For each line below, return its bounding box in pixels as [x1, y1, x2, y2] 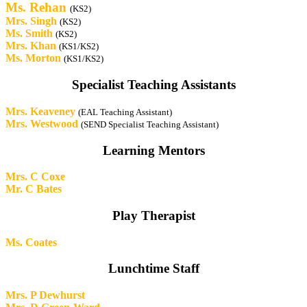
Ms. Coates [5, 236, 57, 248]
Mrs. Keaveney [5, 105, 75, 117]
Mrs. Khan [5, 40, 56, 52]
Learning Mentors [102, 143, 205, 158]
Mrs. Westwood [5, 117, 78, 130]
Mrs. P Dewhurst [5, 289, 85, 302]
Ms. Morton [5, 52, 64, 64]
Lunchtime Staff [108, 261, 199, 276]
